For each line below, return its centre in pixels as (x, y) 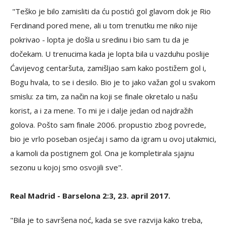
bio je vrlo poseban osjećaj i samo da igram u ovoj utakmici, (113, 139)
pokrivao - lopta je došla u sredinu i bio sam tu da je (100, 40)
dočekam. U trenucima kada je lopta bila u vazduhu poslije (110, 54)
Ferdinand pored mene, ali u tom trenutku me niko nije (104, 25)
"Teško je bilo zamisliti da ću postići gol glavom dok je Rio (110, 11)
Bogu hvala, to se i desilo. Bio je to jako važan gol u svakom (113, 82)
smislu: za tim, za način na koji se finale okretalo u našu (104, 96)
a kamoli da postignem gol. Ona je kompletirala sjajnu (102, 153)
